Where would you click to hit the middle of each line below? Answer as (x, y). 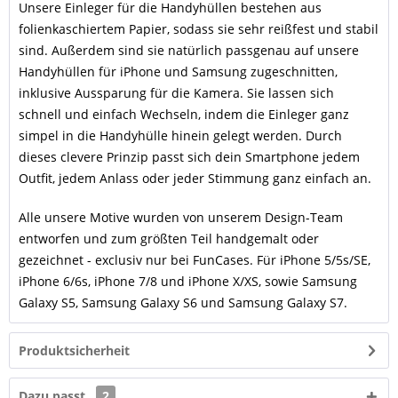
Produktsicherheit (74, 350)
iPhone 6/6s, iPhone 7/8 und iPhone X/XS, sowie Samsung (188, 281)
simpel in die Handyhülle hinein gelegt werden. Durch (180, 135)
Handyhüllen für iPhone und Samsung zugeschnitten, (178, 72)
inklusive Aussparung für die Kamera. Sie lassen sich (176, 93)
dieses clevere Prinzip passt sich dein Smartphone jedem (189, 157)
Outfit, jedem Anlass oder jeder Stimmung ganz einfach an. (195, 178)
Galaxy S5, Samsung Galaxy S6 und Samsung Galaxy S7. (183, 302)
